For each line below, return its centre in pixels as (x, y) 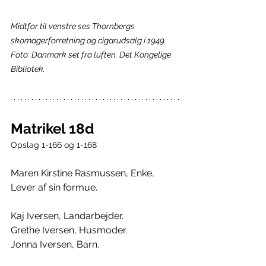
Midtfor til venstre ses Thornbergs (74, 26)
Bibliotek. (28, 69)
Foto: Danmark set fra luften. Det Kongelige (92, 54)
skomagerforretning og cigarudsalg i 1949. (89, 40)
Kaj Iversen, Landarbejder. (67, 216)
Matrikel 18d (52, 128)
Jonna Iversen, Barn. (55, 244)
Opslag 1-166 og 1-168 (54, 145)
